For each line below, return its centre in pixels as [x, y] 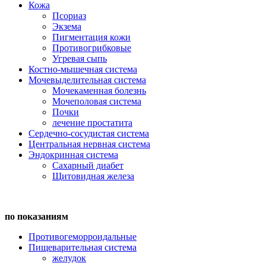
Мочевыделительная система [87, 80]
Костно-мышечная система [83, 69]
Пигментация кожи [91, 37]
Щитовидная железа [93, 176]
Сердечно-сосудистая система [89, 133]
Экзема [67, 26]
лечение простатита [92, 123]
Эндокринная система [73, 155]
